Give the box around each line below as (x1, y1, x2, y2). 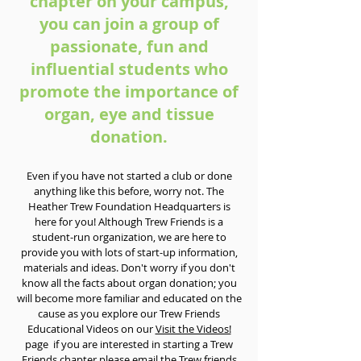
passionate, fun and (49, 35, 209, 57)
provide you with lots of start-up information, (20, 245, 238, 259)
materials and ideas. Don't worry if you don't (23, 260, 235, 275)
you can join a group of (39, 13, 219, 35)
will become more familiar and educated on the (16, 291, 242, 305)
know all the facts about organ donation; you (21, 276, 237, 290)
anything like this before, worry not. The (34, 184, 224, 198)
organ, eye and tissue (44, 103, 214, 125)
